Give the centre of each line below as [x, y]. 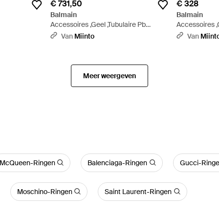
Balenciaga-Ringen [118, 163]
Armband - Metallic [80, 34]
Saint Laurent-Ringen [138, 191]
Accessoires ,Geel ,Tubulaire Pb [98, 24]
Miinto [84, 36]
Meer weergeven [109, 76]
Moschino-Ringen [44, 191]
